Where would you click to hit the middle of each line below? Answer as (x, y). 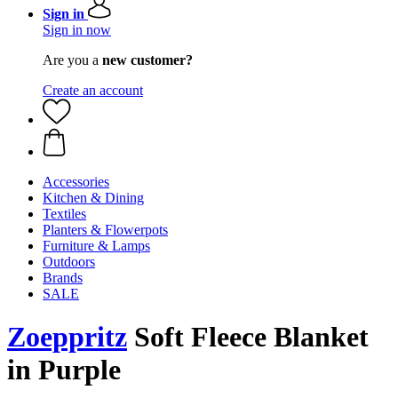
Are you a (72, 60)
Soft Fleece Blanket (248, 337)
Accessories (76, 182)
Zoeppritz (67, 337)
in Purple (64, 370)
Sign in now (77, 30)
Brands (63, 278)
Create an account (93, 90)
